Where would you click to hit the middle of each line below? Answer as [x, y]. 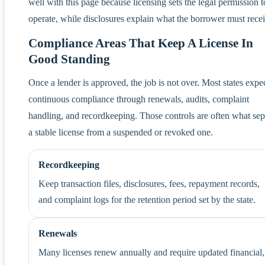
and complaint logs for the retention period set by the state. [147, 199]
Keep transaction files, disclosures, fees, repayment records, [149, 183]
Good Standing [69, 59]
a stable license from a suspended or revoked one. [121, 132]
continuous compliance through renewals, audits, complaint [139, 99]
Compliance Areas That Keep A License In [141, 43]
